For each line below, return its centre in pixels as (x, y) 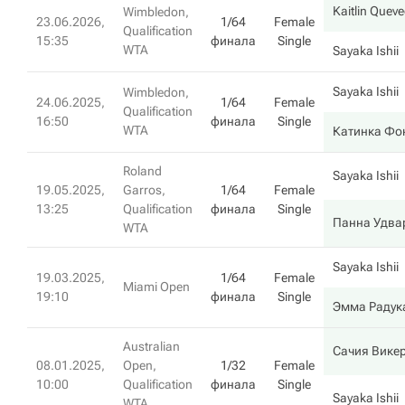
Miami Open (156, 287)
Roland (142, 171)
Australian (151, 346)
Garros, (144, 190)
